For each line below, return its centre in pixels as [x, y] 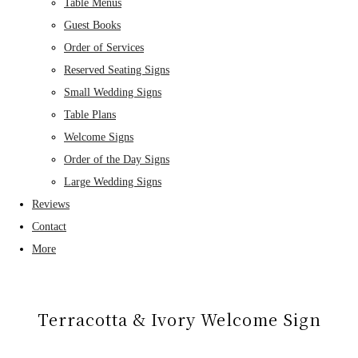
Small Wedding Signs [113, 92]
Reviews [51, 204]
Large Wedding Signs [113, 181]
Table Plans [90, 114]
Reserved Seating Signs [117, 70]
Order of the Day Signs [117, 159]
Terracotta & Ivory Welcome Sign [179, 319]
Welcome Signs [99, 137]
